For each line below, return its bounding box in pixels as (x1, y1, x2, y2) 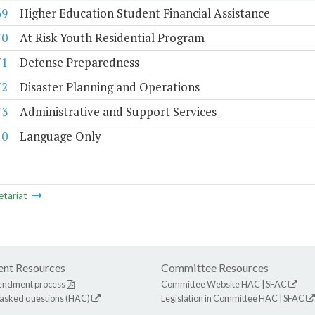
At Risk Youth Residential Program (19, 30, 205, 46)
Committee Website (161, 278, 241, 290)
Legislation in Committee (161, 292, 259, 304)
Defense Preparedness (19, 54, 139, 71)
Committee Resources (161, 261, 269, 275)
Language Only (19, 128, 101, 145)
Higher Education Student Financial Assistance (19, 5, 270, 22)
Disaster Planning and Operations (19, 79, 200, 96)
